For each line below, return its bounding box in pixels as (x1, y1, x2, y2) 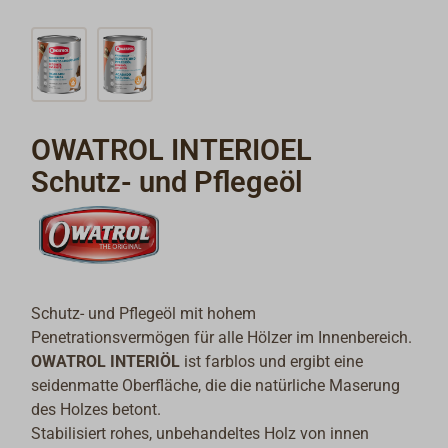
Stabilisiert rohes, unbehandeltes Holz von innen (31, 423, 370, 443)
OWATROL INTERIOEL (31, 133, 313, 168)
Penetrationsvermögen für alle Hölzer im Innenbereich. (31, 327, 413, 347)
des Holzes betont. (31, 399, 166, 419)
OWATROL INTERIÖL (31, 351, 181, 371)
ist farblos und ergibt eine (180, 351, 364, 371)
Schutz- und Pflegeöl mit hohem (31, 303, 257, 323)
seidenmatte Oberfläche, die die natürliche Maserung (31, 375, 401, 395)
